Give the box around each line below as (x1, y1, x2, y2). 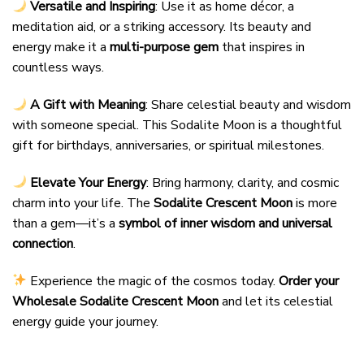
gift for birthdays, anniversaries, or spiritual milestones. (12, 136, 324, 155)
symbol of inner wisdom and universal (119, 214, 332, 232)
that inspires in (219, 38, 305, 57)
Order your (279, 271, 340, 290)
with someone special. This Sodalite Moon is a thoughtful (12, 116, 342, 135)
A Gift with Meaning (30, 96, 146, 115)
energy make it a (12, 38, 110, 57)
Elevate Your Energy (30, 173, 147, 192)
